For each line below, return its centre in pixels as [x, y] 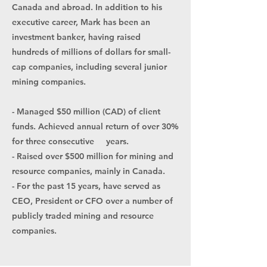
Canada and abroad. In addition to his [87, 7]
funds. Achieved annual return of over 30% [95, 126]
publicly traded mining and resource [83, 216]
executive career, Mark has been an [81, 22]
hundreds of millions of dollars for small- [91, 52]
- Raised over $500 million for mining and [93, 156]
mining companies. [50, 82]
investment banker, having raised [76, 37]
